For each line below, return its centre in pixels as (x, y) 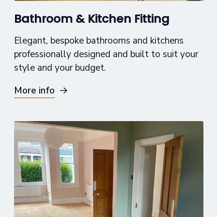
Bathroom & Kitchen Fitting (92, 18)
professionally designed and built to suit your (106, 54)
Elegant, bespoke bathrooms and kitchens (99, 40)
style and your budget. (60, 68)
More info (34, 90)
